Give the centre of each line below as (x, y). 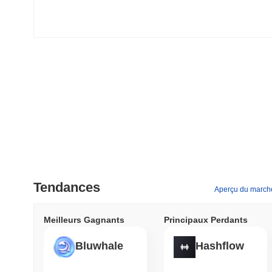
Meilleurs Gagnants (84, 219)
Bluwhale (99, 246)
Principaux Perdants (206, 219)
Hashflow (220, 246)
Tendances (67, 187)
